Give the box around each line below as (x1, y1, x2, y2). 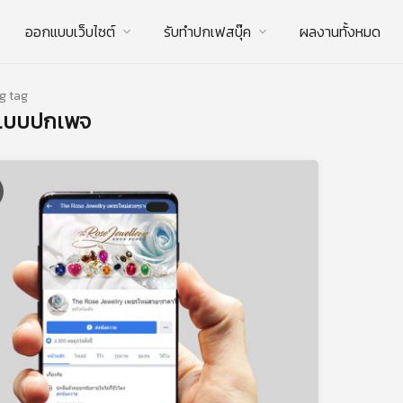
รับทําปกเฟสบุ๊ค (164, 21, 251, 42)
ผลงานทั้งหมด (300, 21, 381, 42)
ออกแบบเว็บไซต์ (25, 21, 115, 42)
